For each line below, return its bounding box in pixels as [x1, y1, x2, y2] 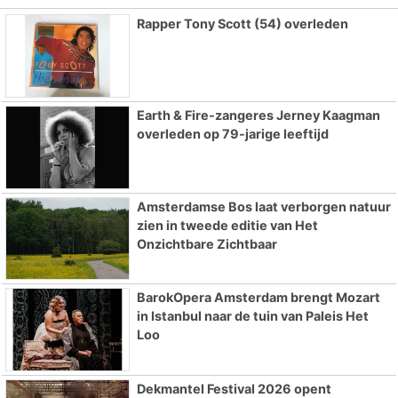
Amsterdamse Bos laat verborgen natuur [136, 198, 391, 214]
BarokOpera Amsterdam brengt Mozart [136, 290, 380, 306]
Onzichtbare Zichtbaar [136, 235, 277, 251]
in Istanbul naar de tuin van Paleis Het [136, 308, 369, 324]
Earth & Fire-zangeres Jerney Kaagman [136, 107, 380, 123]
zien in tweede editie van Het [136, 217, 318, 233]
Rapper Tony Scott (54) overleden [136, 15, 348, 31]
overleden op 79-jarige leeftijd [136, 125, 329, 141]
